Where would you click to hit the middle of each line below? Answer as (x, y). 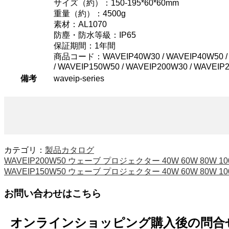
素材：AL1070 (80, 24)
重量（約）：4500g (90, 13)
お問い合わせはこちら (53, 194)
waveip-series (79, 78)
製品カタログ (70, 150)
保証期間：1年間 (85, 45)
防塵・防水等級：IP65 (95, 35)
